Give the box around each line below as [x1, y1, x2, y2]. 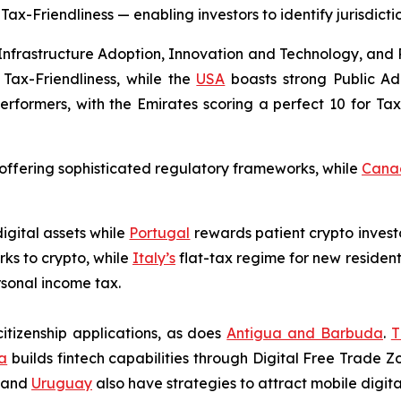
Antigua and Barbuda [226, 324, 383, 343]
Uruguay [31, 374, 92, 393]
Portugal [129, 224, 191, 243]
